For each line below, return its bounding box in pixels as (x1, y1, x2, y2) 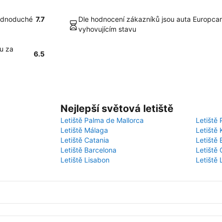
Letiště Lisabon (60, 156, 110, 164)
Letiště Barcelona (60, 146, 116, 154)
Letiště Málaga (60, 126, 108, 134)
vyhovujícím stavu (78, 25, 136, 33)
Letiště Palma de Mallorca (60, 116, 144, 124)
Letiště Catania (60, 136, 109, 144)
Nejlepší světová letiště (60, 103, 173, 114)
